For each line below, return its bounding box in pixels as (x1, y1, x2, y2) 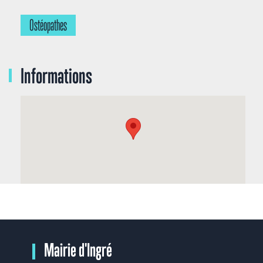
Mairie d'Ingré (44, 239, 112, 261)
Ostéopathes (29, 15, 67, 34)
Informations (21, 63, 92, 88)
